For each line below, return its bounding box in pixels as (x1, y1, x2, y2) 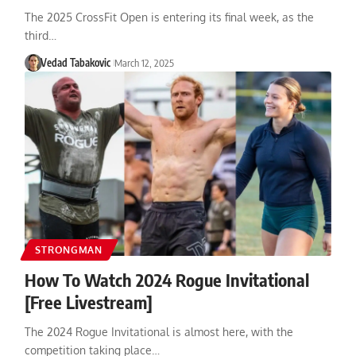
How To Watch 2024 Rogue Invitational (24, 268, 309, 291)
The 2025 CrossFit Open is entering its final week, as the (24, 10, 314, 24)
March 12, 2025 (114, 56, 175, 69)
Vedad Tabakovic (41, 56, 111, 69)
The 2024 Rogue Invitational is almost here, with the (24, 324, 293, 339)
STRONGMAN (35, 243, 103, 256)
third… (24, 28, 56, 42)
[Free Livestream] (24, 290, 153, 313)
